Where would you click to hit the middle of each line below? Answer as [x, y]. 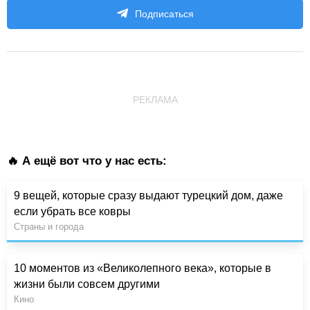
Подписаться [164, 14]
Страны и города [49, 227]
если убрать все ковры [72, 212]
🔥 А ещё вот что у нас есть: [87, 161]
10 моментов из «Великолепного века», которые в [143, 268]
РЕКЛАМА [155, 100]
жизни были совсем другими [87, 284]
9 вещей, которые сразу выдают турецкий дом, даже [148, 196]
